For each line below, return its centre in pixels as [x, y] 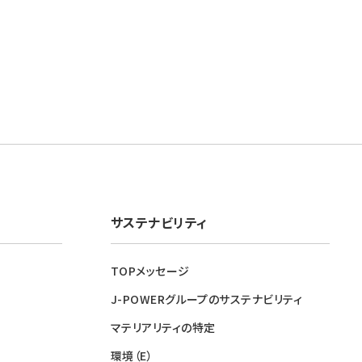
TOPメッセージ [150, 271]
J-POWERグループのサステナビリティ [206, 299]
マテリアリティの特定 [163, 327]
